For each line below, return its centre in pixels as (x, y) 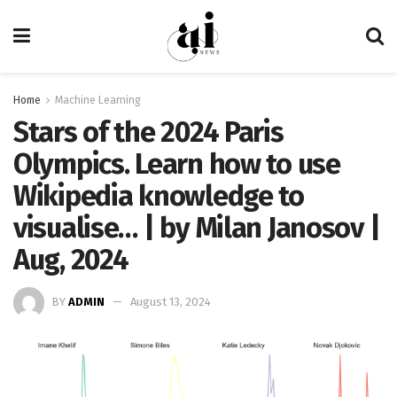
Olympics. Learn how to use (177, 164)
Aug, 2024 (71, 260)
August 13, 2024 (171, 301)
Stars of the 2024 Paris (148, 132)
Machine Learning (98, 100)
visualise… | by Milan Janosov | (197, 228)
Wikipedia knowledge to (159, 196)
